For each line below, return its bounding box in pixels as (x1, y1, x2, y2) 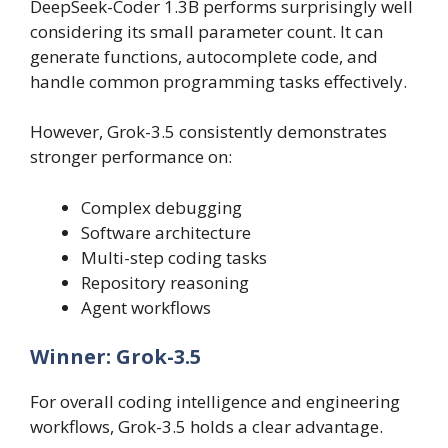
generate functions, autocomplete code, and (30, 44, 378, 68)
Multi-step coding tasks (81, 245, 267, 269)
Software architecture (81, 220, 251, 244)
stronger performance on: (30, 145, 232, 169)
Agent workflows (81, 295, 211, 319)
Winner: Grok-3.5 (30, 343, 201, 371)
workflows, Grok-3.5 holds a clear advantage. (30, 415, 383, 439)
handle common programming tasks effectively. (30, 69, 407, 93)
